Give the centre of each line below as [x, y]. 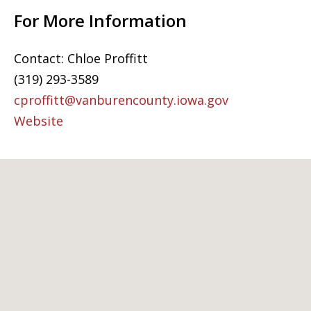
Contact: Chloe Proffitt [81, 58]
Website [39, 120]
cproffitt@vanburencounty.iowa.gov [121, 100]
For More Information [100, 20]
